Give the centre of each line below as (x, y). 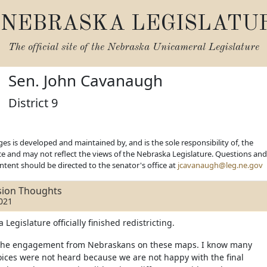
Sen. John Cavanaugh (86, 80)
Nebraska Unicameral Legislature (183, 47)
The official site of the (58, 47)
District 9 (33, 103)
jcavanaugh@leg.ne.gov (220, 165)
